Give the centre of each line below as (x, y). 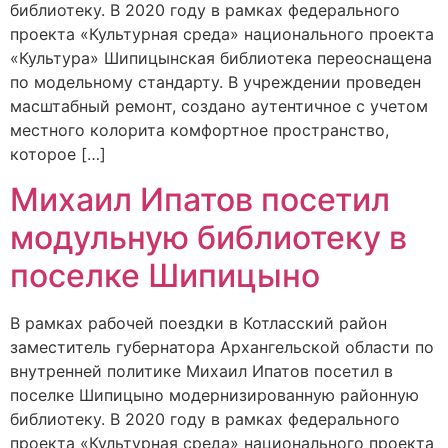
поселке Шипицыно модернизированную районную (214, 394)
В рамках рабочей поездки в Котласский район (198, 322)
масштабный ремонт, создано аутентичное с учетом (219, 106)
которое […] (58, 154)
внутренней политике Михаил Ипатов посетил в (201, 370)
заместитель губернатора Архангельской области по (222, 346)
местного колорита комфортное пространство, (199, 130)
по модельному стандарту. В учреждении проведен (215, 82)
